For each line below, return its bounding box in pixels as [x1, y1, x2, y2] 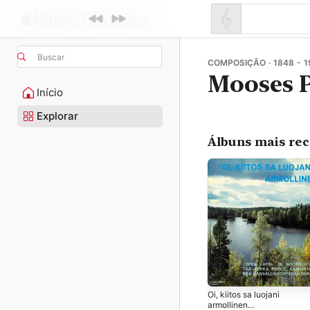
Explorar [37, 109, 78, 122]
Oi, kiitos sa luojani [208, 289, 280, 300]
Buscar [37, 51, 64, 62]
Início [37, 86, 63, 99]
